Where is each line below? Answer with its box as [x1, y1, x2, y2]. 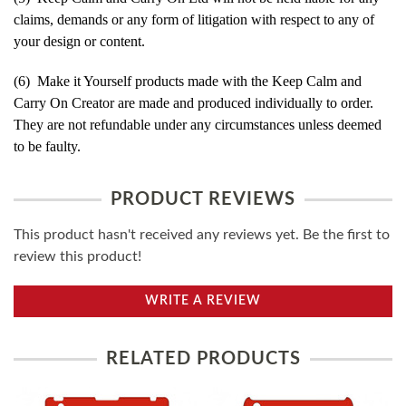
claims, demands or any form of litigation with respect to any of [14, 11, 374, 27]
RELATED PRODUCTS [105, 349, 301, 368]
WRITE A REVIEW [145, 294, 261, 307]
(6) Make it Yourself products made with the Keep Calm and [14, 72, 362, 89]
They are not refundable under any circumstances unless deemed [14, 116, 382, 132]
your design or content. [14, 33, 145, 49]
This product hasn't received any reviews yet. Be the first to [14, 227, 390, 242]
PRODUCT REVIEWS [111, 189, 295, 208]
